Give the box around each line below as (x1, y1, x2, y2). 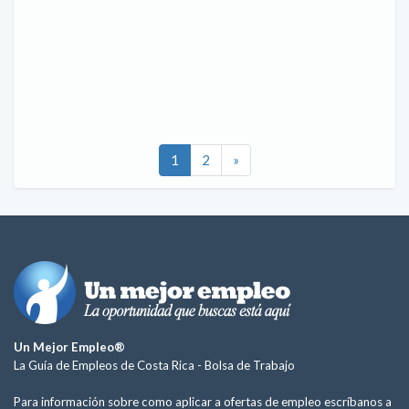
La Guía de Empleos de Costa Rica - (14, 358, 204, 372)
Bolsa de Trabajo (204, 358, 295, 372)
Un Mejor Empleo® (14, 340, 125, 354)
